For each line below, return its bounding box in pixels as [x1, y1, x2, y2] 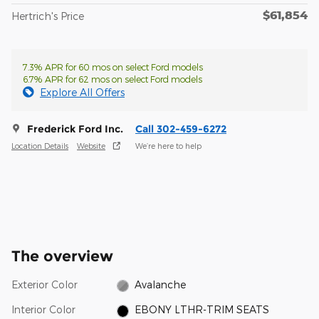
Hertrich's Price [11, 10, 84, 23]
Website [77, 140, 105, 150]
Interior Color [11, 303, 75, 316]
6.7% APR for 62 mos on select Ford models [23, 74, 202, 85]
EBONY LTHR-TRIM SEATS [135, 303, 270, 316]
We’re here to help [135, 140, 202, 150]
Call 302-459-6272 [135, 122, 226, 136]
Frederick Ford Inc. [27, 122, 123, 136]
